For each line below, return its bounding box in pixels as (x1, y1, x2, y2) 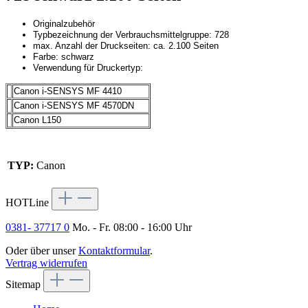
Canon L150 (14, 114, 61, 125)
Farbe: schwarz (33, 52, 94, 63)
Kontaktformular (78, 245, 150, 257)
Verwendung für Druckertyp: (33, 63, 143, 74)
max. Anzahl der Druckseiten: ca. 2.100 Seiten (33, 41, 219, 52)
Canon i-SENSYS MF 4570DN (14, 100, 134, 111)
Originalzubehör (33, 19, 95, 30)
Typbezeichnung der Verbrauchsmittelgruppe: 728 (33, 30, 229, 41)
